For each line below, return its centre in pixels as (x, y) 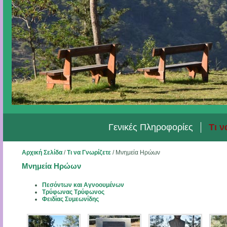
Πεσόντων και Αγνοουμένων (83, 185)
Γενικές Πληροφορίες (151, 127)
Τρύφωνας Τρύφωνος (73, 192)
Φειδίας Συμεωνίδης (70, 199)
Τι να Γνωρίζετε (89, 153)
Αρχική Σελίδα (42, 153)
